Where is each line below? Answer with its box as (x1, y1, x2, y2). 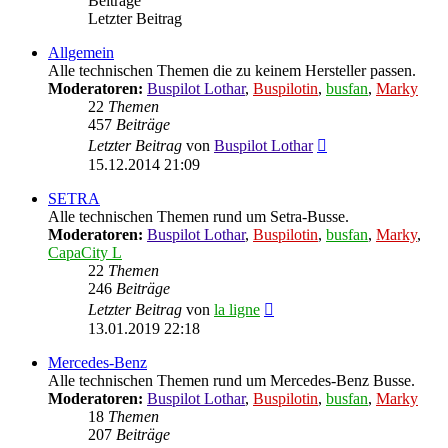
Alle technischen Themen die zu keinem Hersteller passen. (48, 61, 416, 79)
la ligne (214, 300, 260, 318)
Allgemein (48, 43, 114, 61)
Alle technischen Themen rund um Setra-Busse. (48, 207, 349, 225)
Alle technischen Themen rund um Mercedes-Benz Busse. (48, 371, 415, 389)
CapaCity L (48, 243, 122, 261)
